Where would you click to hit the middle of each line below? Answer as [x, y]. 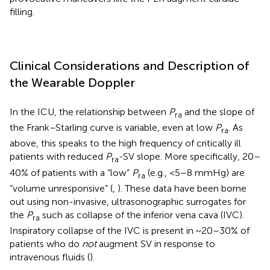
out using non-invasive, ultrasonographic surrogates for [128, 201]
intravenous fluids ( [50, 257]
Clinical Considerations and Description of [130, 66]
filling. [22, 12]
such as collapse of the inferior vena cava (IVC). [142, 215]
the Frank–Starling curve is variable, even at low [112, 128]
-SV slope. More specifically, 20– [190, 157]
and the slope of [218, 112]
